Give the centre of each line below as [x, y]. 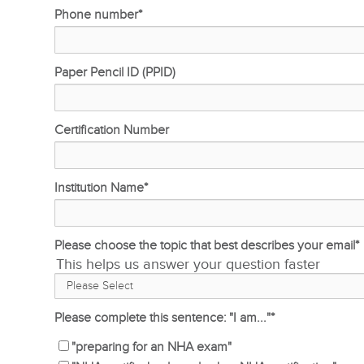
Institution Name [100, 188]
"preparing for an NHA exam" [152, 347]
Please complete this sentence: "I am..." [250, 318]
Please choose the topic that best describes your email [205, 246]
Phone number [97, 15]
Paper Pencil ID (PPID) [115, 73]
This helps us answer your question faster [188, 264]
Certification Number [112, 130]
